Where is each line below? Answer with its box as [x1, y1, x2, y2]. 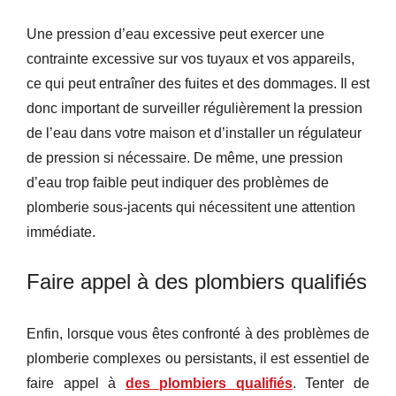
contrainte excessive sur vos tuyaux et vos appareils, [27, 50, 354, 66]
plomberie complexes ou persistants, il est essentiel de [27, 350, 369, 366]
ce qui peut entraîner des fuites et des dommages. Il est [27, 75, 369, 91]
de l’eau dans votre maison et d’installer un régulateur [27, 125, 362, 141]
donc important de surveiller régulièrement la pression [27, 100, 362, 116]
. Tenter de [292, 375, 370, 391]
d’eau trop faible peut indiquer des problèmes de [27, 174, 329, 190]
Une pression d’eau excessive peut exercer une [27, 26, 324, 42]
